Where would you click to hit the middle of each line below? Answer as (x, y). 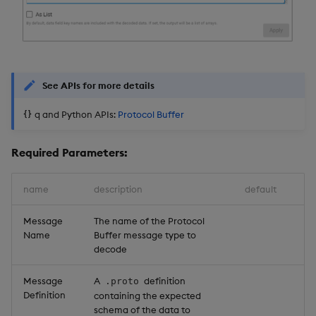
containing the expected (147, 296)
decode (110, 249)
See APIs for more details (98, 86)
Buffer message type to (145, 235)
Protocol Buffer (151, 115)
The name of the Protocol (149, 221)
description (118, 189)
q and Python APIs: (75, 115)
